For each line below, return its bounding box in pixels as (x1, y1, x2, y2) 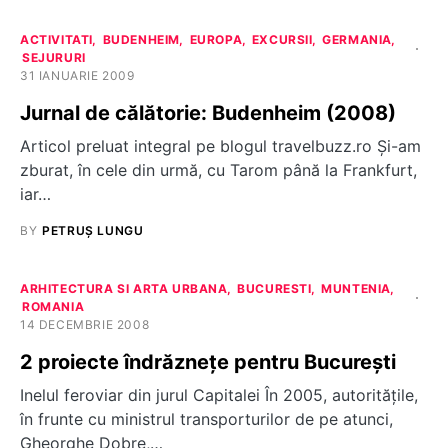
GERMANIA (322, 32, 393, 47)
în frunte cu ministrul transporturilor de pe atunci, (20, 409, 393, 429)
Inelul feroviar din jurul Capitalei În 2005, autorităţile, (20, 385, 418, 405)
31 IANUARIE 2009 (20, 68, 135, 83)
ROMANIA (22, 299, 85, 314)
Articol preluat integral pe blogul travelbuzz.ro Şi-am (20, 136, 421, 156)
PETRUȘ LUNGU (42, 223, 144, 238)
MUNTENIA (321, 281, 392, 296)
